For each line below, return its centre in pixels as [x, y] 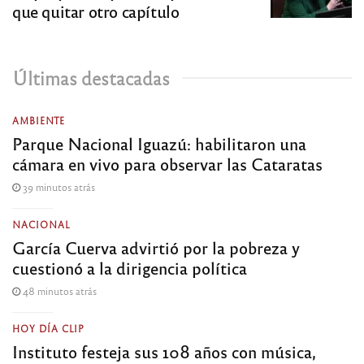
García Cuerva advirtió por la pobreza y [156, 247]
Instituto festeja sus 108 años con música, [164, 351]
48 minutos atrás [58, 290]
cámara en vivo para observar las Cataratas [167, 163]
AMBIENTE [39, 120]
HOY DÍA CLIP [48, 328]
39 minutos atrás [58, 186]
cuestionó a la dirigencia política [130, 267]
